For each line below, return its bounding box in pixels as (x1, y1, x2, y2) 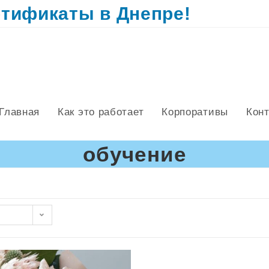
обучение (83, 142, 186, 166)
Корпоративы (162, 106, 228, 118)
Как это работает (58, 106, 144, 118)
